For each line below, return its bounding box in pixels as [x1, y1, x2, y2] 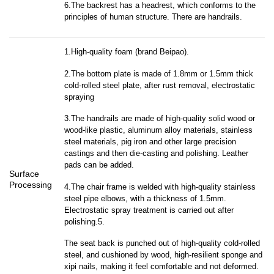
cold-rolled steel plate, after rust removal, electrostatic [64, 80, 256, 90]
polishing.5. [64, 217, 105, 226]
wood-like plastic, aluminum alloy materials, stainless [64, 125, 253, 135]
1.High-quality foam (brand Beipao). [64, 47, 190, 57]
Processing [9, 179, 52, 190]
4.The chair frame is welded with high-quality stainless [64, 182, 256, 191]
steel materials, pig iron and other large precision [64, 137, 237, 147]
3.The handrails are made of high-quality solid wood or [64, 114, 256, 124]
